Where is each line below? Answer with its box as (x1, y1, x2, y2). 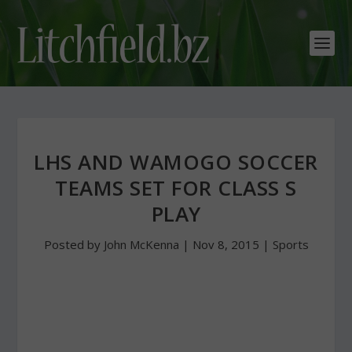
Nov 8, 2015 (192, 236, 259, 252)
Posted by (43, 236, 104, 252)
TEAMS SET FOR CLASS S (55, 174, 297, 202)
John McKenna (103, 236, 179, 252)
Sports (272, 236, 309, 252)
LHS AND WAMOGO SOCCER (34, 148, 318, 176)
